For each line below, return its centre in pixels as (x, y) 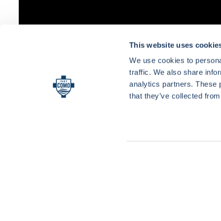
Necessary (148, 128)
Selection (148, 133)
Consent (146, 121)
